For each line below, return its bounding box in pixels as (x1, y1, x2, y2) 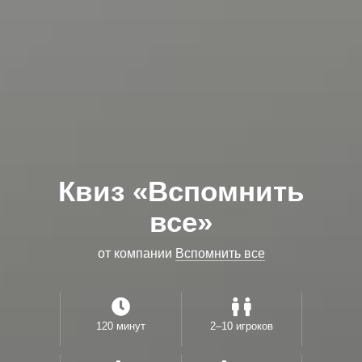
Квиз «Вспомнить (57, 175, 305, 207)
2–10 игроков (210, 319, 273, 332)
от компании (97, 246, 175, 260)
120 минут (96, 319, 145, 332)
